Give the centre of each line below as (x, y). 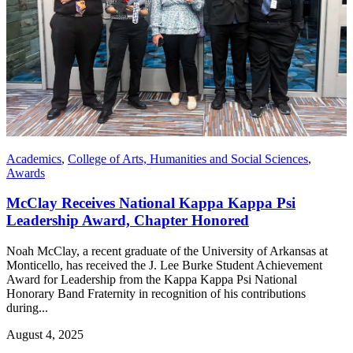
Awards (26, 173)
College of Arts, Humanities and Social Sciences (188, 158)
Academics (34, 158)
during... (27, 308)
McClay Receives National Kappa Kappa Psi (151, 203)
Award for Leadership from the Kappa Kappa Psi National (152, 280)
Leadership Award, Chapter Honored (128, 221)
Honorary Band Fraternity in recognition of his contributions (156, 294)
